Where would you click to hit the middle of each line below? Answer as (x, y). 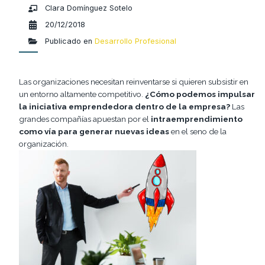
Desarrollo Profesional (136, 41)
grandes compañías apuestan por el (85, 119)
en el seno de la (198, 131)
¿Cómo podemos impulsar (200, 94)
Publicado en (69, 41)
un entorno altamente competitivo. (82, 94)
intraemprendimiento (197, 119)
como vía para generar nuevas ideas (94, 131)
